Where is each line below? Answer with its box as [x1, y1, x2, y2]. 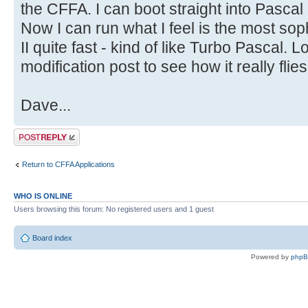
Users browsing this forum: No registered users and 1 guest [14, 205, 214, 214]
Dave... [21, 96, 71, 115]
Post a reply [14, 129, 54, 137]
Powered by [251, 252, 291, 261]
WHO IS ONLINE [14, 192, 72, 201]
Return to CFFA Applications [22, 159, 115, 168]
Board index [32, 233, 72, 242]
